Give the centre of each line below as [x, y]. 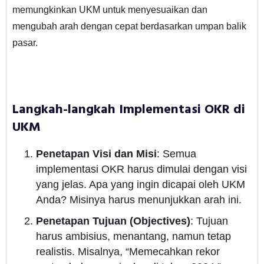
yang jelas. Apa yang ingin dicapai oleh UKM [140, 184]
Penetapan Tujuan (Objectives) [113, 221]
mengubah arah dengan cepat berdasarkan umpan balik [129, 26]
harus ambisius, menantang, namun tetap [133, 236]
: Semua [176, 154]
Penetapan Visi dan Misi [96, 154]
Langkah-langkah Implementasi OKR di [128, 110]
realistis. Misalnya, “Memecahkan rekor [128, 251]
